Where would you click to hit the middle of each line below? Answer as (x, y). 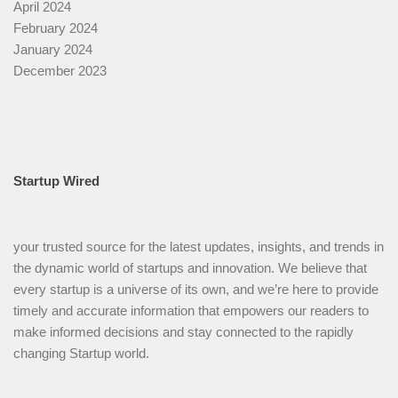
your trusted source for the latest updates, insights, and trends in (199, 247)
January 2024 (53, 50)
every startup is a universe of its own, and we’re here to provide (196, 290)
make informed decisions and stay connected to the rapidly (183, 332)
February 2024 (56, 28)
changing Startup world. (81, 354)
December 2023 (60, 71)
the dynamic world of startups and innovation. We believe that (190, 268)
